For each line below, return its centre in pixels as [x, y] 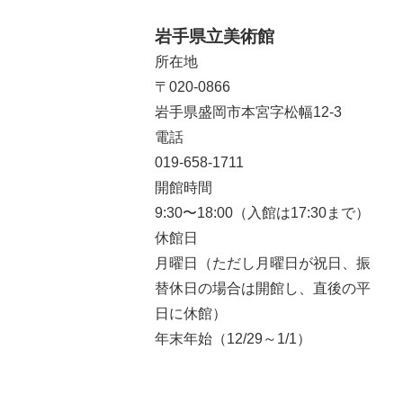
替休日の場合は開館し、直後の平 [263, 288]
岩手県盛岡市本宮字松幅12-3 [248, 112]
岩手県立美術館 [215, 36]
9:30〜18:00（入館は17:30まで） [262, 213]
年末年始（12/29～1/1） [233, 339]
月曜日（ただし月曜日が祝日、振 [263, 263]
